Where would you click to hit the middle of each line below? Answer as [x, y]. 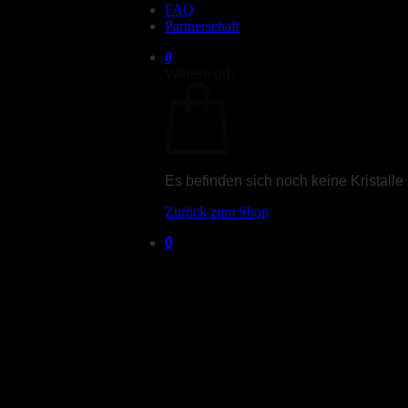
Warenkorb [199, 73]
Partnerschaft [202, 26]
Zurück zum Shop [216, 212]
